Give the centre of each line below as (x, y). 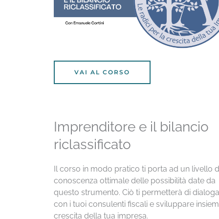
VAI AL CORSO (102, 72)
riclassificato (92, 144)
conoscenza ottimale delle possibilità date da (134, 180)
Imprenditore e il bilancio (131, 127)
